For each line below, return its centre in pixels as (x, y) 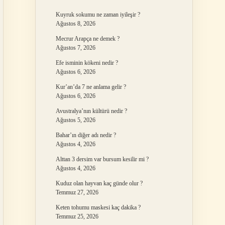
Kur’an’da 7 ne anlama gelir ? (91, 87)
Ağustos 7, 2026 (75, 48)
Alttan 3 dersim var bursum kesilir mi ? (102, 159)
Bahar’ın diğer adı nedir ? (86, 135)
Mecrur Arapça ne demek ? (87, 39)
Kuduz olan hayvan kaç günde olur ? (99, 183)
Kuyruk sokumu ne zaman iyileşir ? (98, 15)
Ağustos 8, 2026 (75, 24)
